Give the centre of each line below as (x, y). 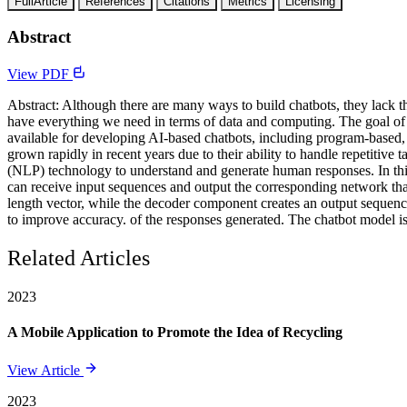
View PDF (40, 74)
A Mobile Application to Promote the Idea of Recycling (175, 333)
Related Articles (79, 258)
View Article (45, 370)
